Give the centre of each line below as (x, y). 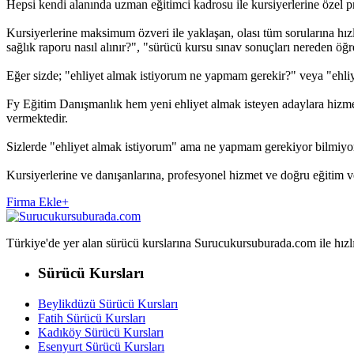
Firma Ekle (34, 201)
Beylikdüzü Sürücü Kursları (108, 304)
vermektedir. (37, 118)
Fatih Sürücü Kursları (92, 318)
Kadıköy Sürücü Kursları (101, 332)
